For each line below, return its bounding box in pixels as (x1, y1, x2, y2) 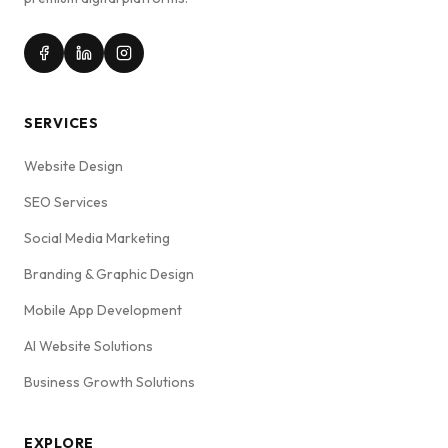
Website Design (24, 157, 123, 176)
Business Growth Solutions (24, 373, 195, 392)
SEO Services (24, 193, 108, 212)
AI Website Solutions (24, 337, 153, 356)
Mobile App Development (24, 301, 182, 320)
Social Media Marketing (24, 229, 170, 248)
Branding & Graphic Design (24, 265, 194, 284)
